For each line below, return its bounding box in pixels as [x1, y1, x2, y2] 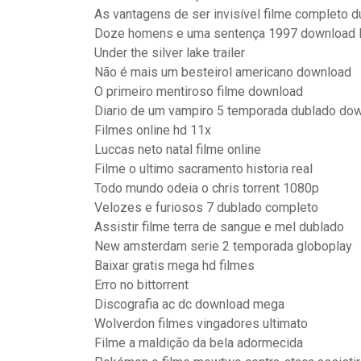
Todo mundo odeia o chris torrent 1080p [94, 180, 319, 196]
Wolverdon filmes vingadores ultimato [94, 316, 308, 331]
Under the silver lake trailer [94, 45, 245, 60]
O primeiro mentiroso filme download [94, 84, 303, 99]
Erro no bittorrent [94, 277, 189, 293]
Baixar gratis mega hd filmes [94, 258, 255, 273]
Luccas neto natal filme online [94, 142, 261, 157]
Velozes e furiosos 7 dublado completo [94, 200, 318, 215]
